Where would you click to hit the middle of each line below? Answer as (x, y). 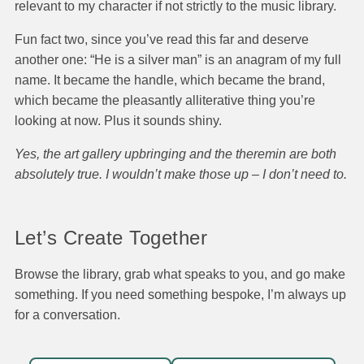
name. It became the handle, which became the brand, (170, 80)
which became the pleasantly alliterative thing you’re (165, 101)
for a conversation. (67, 315)
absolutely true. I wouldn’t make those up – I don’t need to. (181, 175)
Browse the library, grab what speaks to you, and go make (180, 274)
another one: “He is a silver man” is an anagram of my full (178, 60)
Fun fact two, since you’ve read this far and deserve (162, 40)
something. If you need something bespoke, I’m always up (180, 295)
